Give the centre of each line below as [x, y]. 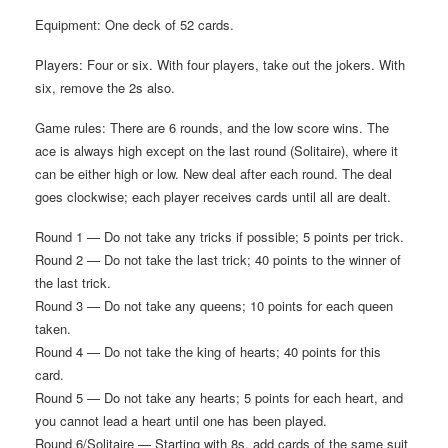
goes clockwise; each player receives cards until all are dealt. [213, 196]
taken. [53, 328]
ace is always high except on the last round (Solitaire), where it [216, 150]
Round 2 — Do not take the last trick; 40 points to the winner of [218, 259]
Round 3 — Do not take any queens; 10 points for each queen [214, 305]
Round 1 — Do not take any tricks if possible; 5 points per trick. [219, 236]
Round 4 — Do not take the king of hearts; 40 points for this [208, 351]
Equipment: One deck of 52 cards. [134, 24]
